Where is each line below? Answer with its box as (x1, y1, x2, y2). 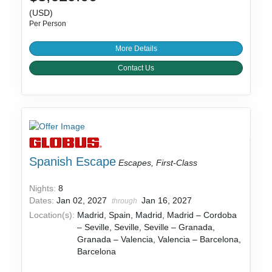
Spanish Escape (29, 154, 117, 168)
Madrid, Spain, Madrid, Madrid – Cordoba (77, 209, 237, 220)
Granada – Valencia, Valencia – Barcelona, (77, 234, 242, 244)
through (112, 196, 140, 205)
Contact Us (118, 63, 154, 72)
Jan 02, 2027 (56, 195, 110, 205)
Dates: (29, 195, 57, 205)
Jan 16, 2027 (141, 195, 192, 205)
